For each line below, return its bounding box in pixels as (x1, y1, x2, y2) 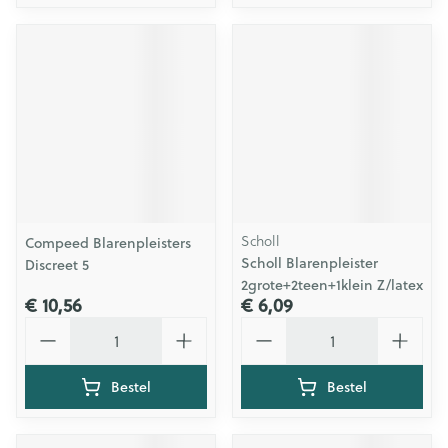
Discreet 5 (25, 255, 89, 275)
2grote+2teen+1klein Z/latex (241, 275, 423, 295)
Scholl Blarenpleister (241, 253, 378, 273)
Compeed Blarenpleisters (25, 233, 191, 253)
